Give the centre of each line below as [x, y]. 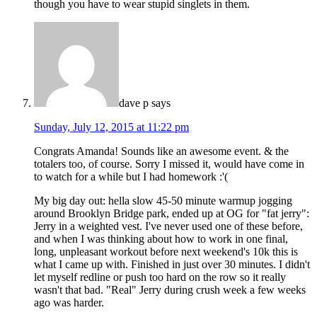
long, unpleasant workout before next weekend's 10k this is [166, 251]
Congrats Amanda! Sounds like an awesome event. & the [161, 151]
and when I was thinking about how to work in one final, [161, 238]
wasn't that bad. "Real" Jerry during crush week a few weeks [170, 289]
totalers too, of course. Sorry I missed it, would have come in [169, 163]
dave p [134, 103]
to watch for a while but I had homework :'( [131, 176]
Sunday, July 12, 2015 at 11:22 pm [111, 127]
